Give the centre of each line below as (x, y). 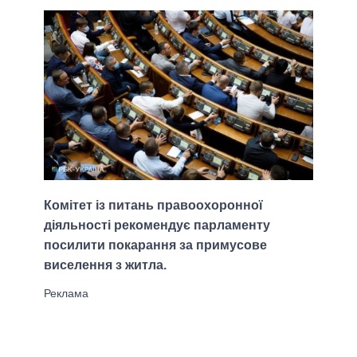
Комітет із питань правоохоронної (153, 206)
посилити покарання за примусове (155, 245)
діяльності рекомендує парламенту (157, 226)
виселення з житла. (105, 265)
